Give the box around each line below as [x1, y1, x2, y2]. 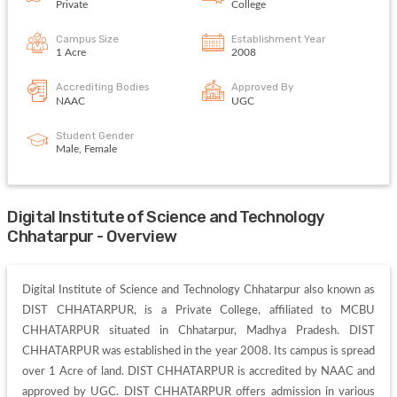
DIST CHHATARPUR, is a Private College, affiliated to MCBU [21, 303, 376, 316]
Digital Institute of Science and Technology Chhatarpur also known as [21, 283, 376, 296]
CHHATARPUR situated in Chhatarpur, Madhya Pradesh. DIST [21, 323, 376, 337]
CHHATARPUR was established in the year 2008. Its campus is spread [21, 344, 376, 357]
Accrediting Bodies [56, 81, 150, 94]
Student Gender [56, 128, 135, 142]
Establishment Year [231, 32, 326, 45]
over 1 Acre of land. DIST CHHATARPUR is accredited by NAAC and [21, 364, 376, 378]
